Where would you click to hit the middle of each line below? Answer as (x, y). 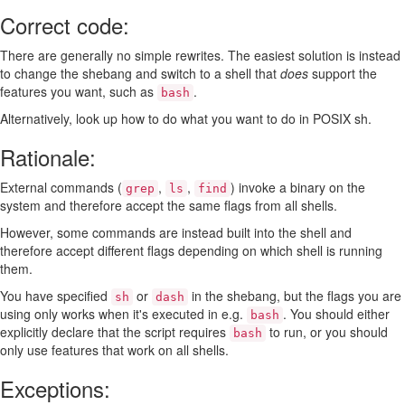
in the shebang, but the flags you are (295, 296)
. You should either (336, 314)
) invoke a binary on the (298, 187)
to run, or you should (327, 332)
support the (343, 73)
